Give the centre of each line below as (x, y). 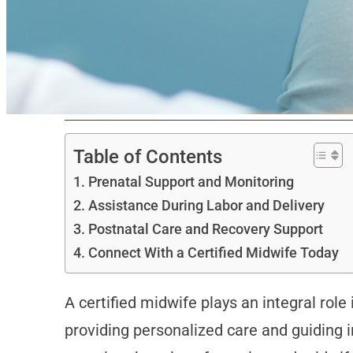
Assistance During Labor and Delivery (206, 206)
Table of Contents (147, 156)
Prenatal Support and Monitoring (191, 182)
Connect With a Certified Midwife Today (213, 253)
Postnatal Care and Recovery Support (205, 229)
